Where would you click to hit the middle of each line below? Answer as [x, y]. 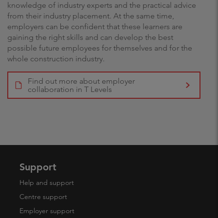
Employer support [47, 211]
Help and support [47, 182]
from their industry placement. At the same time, [91, 16]
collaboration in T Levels [70, 89]
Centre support [43, 197]
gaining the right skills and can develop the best [90, 37]
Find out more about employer [81, 81]
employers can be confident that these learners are [95, 27]
